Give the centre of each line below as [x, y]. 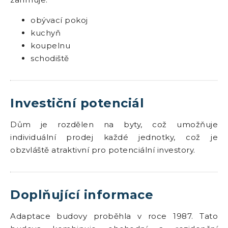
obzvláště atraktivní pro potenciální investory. [103, 150]
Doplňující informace [82, 194]
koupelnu [50, 45]
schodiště [50, 58]
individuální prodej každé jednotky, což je [114, 137]
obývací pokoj [59, 20]
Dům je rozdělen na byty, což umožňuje [114, 124]
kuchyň [46, 33]
